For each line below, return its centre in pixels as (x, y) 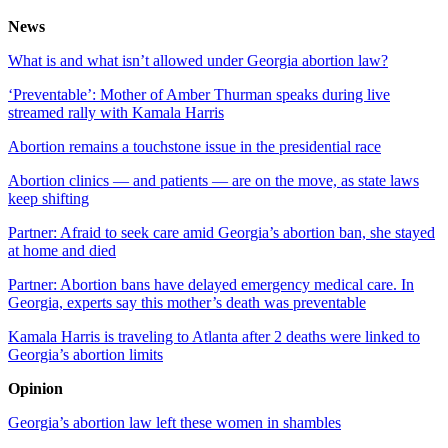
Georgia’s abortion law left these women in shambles (174, 423)
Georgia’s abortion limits (85, 355)
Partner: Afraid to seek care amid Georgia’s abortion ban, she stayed (221, 233)
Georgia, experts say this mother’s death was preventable (187, 303)
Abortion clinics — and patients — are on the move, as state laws (213, 181)
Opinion (35, 389)
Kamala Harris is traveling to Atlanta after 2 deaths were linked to (214, 337)
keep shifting (48, 199)
